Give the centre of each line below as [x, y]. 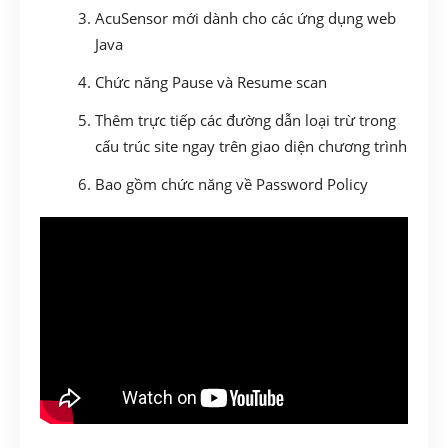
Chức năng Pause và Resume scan [211, 82]
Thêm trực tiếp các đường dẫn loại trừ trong [245, 120]
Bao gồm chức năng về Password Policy [231, 184]
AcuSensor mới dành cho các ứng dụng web [245, 18]
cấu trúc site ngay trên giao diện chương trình [251, 146]
